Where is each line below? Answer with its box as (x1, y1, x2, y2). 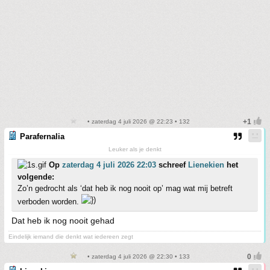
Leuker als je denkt (108, 146, 162, 152)
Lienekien (188, 160, 224, 169)
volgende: (17, 172, 54, 181)
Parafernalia (20, 132, 64, 141)
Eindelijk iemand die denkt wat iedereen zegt (8, 233, 133, 240)
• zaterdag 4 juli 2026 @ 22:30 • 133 (85, 253, 190, 260)
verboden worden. (17, 197, 81, 206)
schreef (156, 160, 188, 169)
